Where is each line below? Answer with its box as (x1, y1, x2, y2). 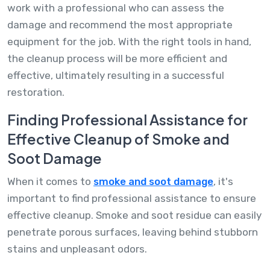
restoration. (7, 86, 64, 98)
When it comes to (7, 175, 93, 187)
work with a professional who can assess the (7, 1, 224, 14)
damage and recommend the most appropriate (7, 18, 233, 31)
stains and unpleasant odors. (7, 242, 147, 255)
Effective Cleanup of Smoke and (7, 130, 230, 148)
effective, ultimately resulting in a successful (7, 69, 224, 81)
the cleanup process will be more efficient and (7, 52, 227, 64)
